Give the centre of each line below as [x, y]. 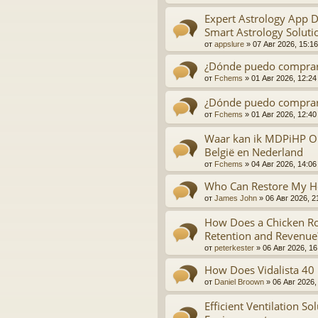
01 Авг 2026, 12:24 [284, 78]
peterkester [234, 248]
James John [236, 198]
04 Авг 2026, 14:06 [284, 164]
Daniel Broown [239, 282]
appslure [229, 44]
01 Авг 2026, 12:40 [284, 115]
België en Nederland [254, 152]
